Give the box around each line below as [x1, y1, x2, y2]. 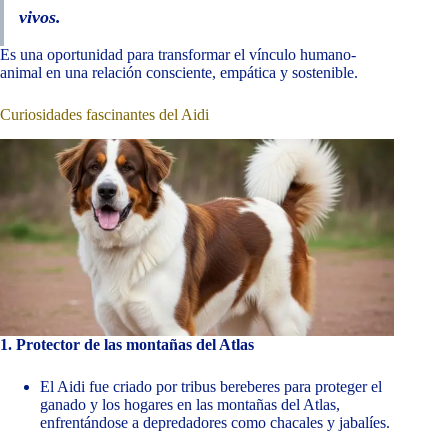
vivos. [19, 7, 61, 28]
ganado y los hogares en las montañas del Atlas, [40, 396, 340, 414]
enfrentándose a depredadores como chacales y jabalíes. [40, 414, 390, 432]
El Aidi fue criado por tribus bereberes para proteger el [40, 378, 382, 396]
